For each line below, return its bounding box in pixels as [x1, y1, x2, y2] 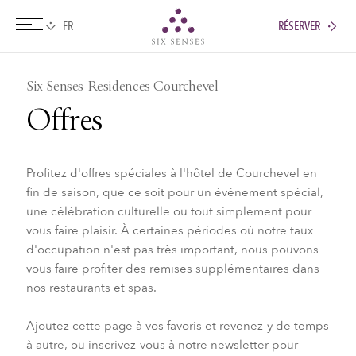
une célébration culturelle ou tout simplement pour [25, 203, 311, 219]
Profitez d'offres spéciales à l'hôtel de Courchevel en [25, 164, 317, 181]
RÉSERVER [278, 17, 320, 34]
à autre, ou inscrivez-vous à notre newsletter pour [25, 336, 298, 353]
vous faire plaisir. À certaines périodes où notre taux [25, 222, 313, 238]
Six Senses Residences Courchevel [25, 79, 219, 97]
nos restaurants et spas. [25, 279, 157, 296]
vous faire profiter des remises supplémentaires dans [25, 260, 319, 277]
